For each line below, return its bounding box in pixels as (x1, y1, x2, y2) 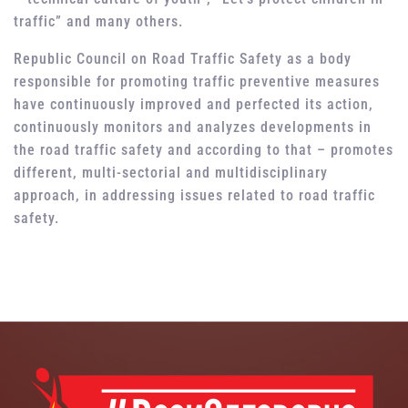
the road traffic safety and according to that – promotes (14, 141, 393, 159)
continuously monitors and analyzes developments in (14, 118, 372, 137)
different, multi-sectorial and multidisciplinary (14, 164, 328, 182)
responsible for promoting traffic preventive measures (14, 73, 380, 91)
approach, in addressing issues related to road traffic (14, 187, 375, 205)
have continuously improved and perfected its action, (14, 96, 373, 114)
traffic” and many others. (14, 13, 188, 31)
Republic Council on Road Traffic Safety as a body (14, 50, 352, 68)
